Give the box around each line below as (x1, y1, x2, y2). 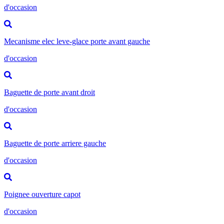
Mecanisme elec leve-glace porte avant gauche (4, 36, 150, 45)
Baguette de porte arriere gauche (4, 138, 106, 147)
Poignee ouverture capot (4, 189, 80, 198)
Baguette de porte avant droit (4, 87, 95, 96)
